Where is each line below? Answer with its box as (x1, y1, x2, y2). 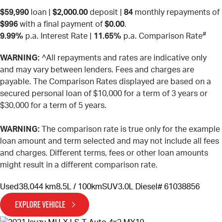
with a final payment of (18, 20, 105, 29)
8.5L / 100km (56, 183, 102, 191)
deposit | (88, 8, 124, 17)
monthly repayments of (133, 8, 220, 17)
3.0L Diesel (118, 183, 158, 191)
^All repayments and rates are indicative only (40, 54, 207, 62)
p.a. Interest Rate (23, 32, 88, 41)
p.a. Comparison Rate (121, 32, 203, 41)
